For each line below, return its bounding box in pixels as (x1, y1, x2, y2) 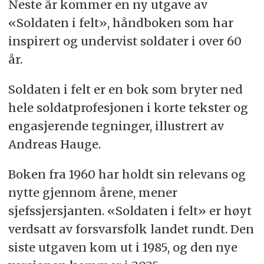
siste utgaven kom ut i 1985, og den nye (8, 239, 237, 255)
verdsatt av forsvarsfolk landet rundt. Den (8, 221, 254, 236)
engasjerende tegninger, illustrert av (8, 118, 224, 133)
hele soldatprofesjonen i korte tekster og (8, 100, 248, 115)
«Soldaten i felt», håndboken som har (8, 15, 233, 30)
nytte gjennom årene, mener (8, 184, 177, 200)
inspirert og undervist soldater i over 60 (8, 34, 242, 48)
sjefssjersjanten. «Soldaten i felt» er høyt (8, 203, 252, 218)
